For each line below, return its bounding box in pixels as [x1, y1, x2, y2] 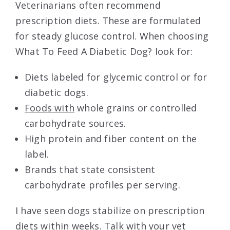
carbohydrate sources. [25, 117, 126, 129]
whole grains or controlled [74, 101, 197, 114]
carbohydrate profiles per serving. [25, 178, 180, 191]
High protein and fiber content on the [25, 132, 197, 145]
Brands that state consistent [25, 163, 156, 176]
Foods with [25, 101, 74, 114]
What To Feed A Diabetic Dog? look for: [15, 45, 193, 57]
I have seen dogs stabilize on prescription [15, 204, 205, 217]
